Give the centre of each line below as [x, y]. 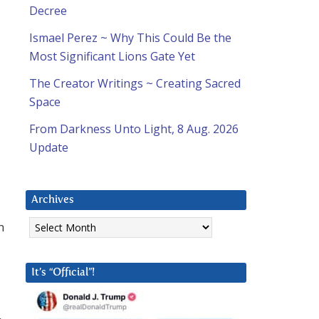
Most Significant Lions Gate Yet [112, 57]
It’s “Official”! [63, 273]
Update [49, 148]
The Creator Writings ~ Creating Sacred [135, 84]
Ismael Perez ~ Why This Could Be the [130, 38]
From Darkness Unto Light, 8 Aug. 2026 [134, 129]
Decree [48, 11]
